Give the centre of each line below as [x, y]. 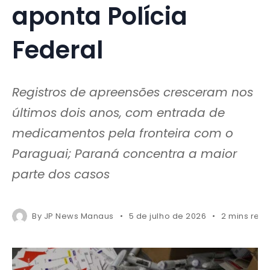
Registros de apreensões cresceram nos [133, 92]
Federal [58, 50]
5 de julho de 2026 [168, 216]
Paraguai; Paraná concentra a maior [124, 153]
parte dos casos [61, 174]
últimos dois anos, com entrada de [118, 112]
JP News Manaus [79, 216]
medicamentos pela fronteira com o [123, 133]
